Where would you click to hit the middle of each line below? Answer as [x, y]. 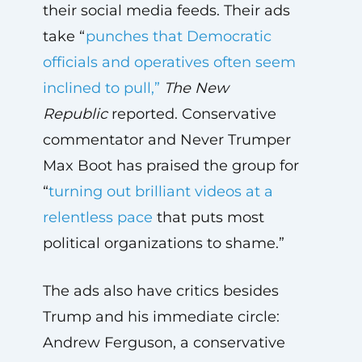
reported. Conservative [192, 114]
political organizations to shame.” [163, 243]
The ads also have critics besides [160, 290]
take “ [64, 36]
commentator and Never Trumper [166, 139]
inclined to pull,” [101, 88]
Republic [75, 114]
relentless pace [97, 217]
